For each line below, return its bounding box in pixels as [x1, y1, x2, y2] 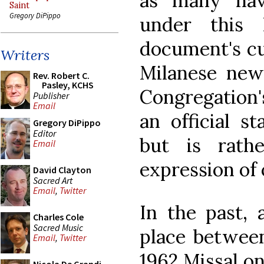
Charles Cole [33, 211, 84, 223]
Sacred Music [33, 221, 83, 233]
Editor [33, 127, 56, 139]
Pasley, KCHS [42, 79, 94, 91]
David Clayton [33, 164, 91, 176]
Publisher [33, 89, 69, 101]
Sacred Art [33, 174, 72, 186]
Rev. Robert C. [33, 70, 90, 81]
